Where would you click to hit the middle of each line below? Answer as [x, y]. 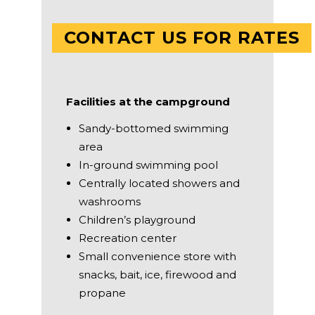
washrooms [110, 201]
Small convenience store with [157, 256]
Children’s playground [137, 219]
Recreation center [128, 238]
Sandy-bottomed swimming [154, 128]
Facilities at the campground [148, 101]
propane [102, 292]
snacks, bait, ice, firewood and [157, 274]
